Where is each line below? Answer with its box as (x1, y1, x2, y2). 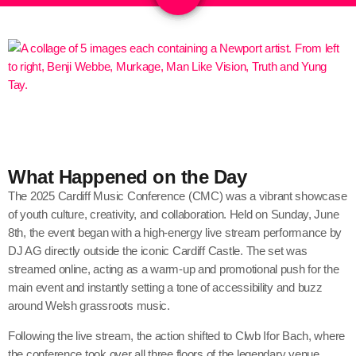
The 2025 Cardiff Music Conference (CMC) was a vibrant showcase (8, 189, 347, 203)
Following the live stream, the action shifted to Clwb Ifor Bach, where (8, 329, 346, 343)
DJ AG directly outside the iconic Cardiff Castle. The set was (8, 244, 308, 258)
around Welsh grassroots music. (8, 299, 170, 313)
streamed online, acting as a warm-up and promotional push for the (8, 262, 339, 277)
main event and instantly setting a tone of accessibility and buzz (8, 281, 323, 295)
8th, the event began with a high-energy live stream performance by (8, 226, 342, 240)
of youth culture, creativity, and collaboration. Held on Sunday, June (8, 207, 339, 222)
